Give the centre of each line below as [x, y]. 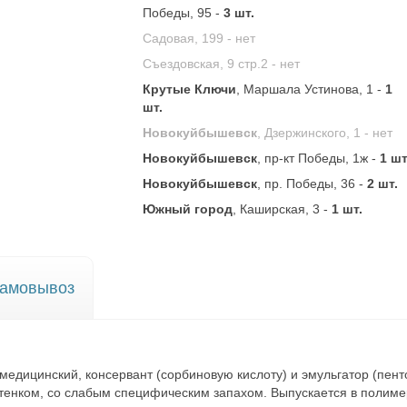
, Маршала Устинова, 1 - [311, 89]
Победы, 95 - [184, 13]
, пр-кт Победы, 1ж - [319, 158]
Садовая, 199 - [189, 38]
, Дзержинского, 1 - [315, 133]
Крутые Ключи [190, 89]
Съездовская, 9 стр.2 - [212, 64]
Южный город [188, 209]
